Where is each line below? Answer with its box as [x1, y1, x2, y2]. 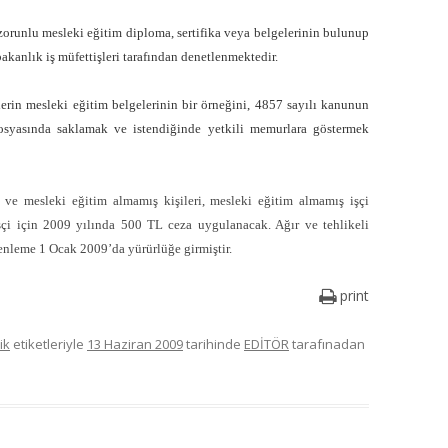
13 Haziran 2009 [87, 335, 183, 354]
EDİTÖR [244, 335, 289, 354]
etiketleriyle [10, 335, 87, 354]
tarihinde [183, 335, 244, 354]
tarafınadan [289, 335, 365, 354]
